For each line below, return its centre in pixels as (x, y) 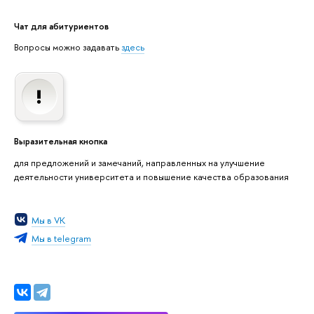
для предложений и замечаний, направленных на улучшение (139, 162)
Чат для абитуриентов (61, 26)
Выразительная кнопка (61, 141)
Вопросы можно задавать (68, 47)
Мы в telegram (61, 239)
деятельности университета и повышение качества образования (151, 176)
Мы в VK (48, 220)
